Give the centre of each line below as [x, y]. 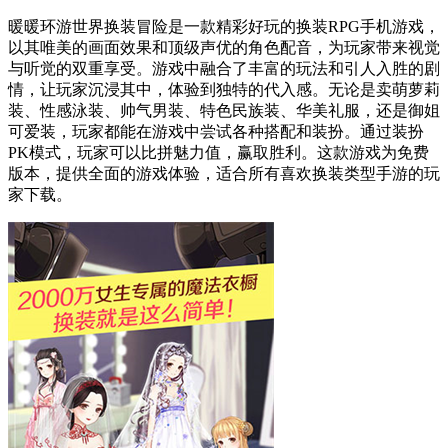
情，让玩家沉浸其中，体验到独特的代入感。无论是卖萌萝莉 [224, 89]
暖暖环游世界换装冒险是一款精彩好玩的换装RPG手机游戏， [224, 26]
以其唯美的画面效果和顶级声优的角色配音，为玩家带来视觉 [224, 47]
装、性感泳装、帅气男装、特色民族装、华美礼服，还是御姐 [224, 110]
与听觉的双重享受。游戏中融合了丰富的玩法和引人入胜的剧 [224, 68]
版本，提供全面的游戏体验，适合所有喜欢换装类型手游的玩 [224, 173]
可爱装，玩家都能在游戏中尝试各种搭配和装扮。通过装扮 [216, 131]
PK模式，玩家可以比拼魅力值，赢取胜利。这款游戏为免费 [218, 152]
